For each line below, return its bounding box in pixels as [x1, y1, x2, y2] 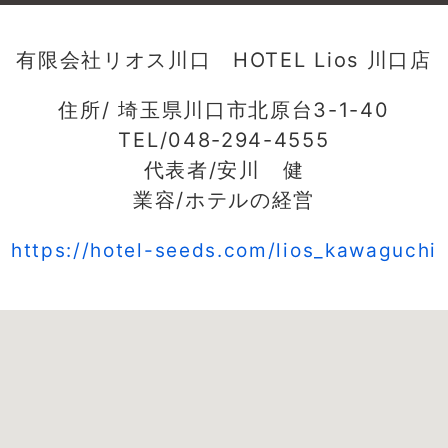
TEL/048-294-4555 [118, 128, 330, 152]
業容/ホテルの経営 [132, 188, 316, 212]
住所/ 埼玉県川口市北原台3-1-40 [58, 98, 390, 122]
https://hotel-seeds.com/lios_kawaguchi [10, 239, 438, 262]
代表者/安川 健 [143, 158, 305, 182]
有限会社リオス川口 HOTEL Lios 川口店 [16, 48, 432, 72]
